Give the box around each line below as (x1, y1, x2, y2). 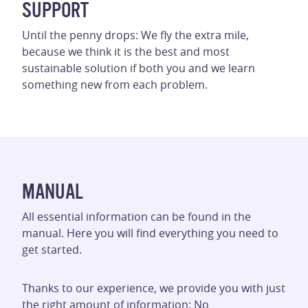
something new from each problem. (22, 77, 208, 92)
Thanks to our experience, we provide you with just (22, 280, 285, 296)
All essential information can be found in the (22, 209, 251, 224)
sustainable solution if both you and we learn (22, 60, 255, 76)
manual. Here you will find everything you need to (22, 225, 278, 241)
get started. (22, 242, 82, 257)
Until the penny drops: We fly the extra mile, (22, 27, 249, 43)
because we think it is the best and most (22, 44, 230, 59)
